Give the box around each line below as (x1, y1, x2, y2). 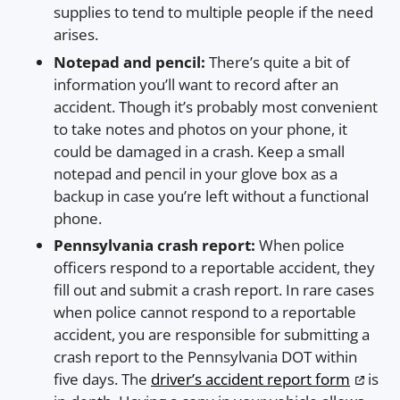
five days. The (54, 369, 151, 390)
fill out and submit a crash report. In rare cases (54, 279, 374, 301)
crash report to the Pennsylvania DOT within (54, 346, 357, 368)
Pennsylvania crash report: (54, 235, 259, 256)
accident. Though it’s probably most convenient (54, 96, 378, 117)
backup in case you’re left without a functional (54, 185, 369, 206)
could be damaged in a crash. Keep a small (54, 140, 345, 162)
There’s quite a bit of (209, 51, 350, 72)
